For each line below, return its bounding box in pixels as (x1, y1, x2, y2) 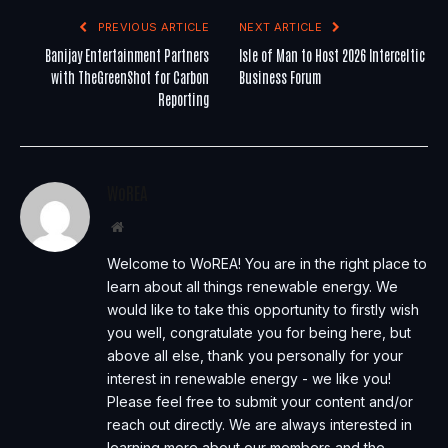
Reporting (158, 89, 209, 108)
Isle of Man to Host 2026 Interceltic (239, 45, 425, 64)
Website (122, 218, 167, 233)
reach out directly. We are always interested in (107, 415, 412, 433)
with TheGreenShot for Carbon (51, 67, 209, 86)
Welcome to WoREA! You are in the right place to (107, 254, 427, 272)
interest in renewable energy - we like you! (107, 369, 391, 387)
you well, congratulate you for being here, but (107, 323, 411, 341)
